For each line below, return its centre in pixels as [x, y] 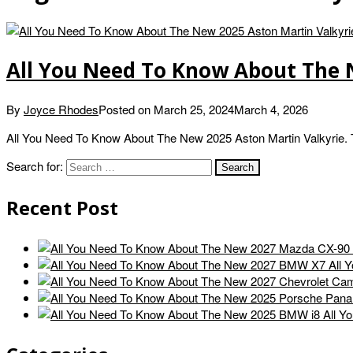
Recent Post [62, 208]
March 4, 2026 [271, 110]
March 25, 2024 [194, 110]
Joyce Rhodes [61, 110]
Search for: [35, 166]
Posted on [126, 110]
